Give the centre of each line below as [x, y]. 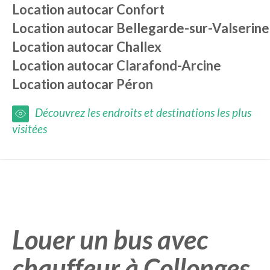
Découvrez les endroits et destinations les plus [143, 112]
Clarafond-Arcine [169, 65]
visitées [30, 129]
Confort [140, 9]
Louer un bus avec [110, 239]
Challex [139, 47]
